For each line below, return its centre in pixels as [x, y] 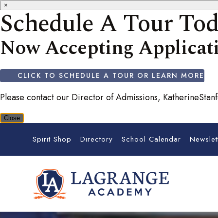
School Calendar [152, 139]
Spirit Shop [52, 139]
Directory [97, 139]
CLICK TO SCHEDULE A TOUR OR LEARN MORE [111, 75]
